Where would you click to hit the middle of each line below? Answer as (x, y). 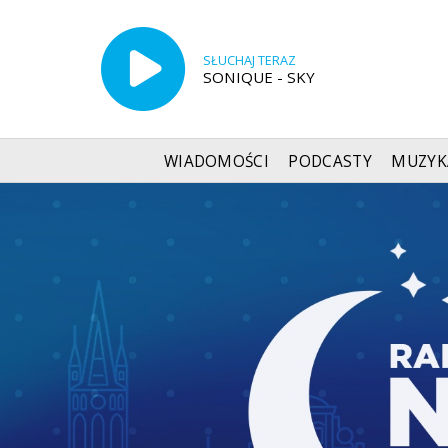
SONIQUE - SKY (258, 76)
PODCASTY (330, 161)
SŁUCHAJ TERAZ (249, 60)
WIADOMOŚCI (216, 161)
